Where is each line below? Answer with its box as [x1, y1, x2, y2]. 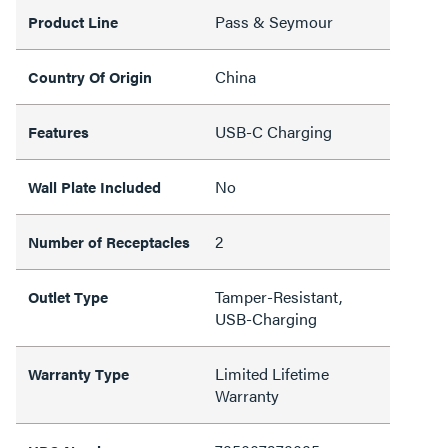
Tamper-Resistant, [215, 284, 342, 308]
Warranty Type [28, 362, 129, 384]
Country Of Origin [28, 65, 152, 87]
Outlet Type [28, 285, 108, 307]
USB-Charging [215, 306, 317, 330]
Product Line [28, 10, 118, 32]
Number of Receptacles [28, 230, 190, 252]
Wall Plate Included [28, 175, 161, 197]
